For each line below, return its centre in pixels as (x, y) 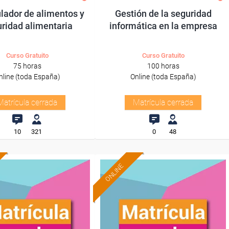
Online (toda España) (163, 77)
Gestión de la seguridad (163, 14)
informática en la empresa (163, 26)
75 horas (27, 66)
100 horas (163, 66)
